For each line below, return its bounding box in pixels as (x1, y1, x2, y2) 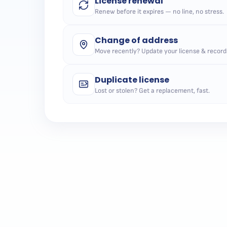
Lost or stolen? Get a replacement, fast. (95, 86, 210, 95)
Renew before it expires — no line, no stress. (95, 7, 224, 16)
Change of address (95, 34, 178, 46)
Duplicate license (95, 73, 169, 86)
